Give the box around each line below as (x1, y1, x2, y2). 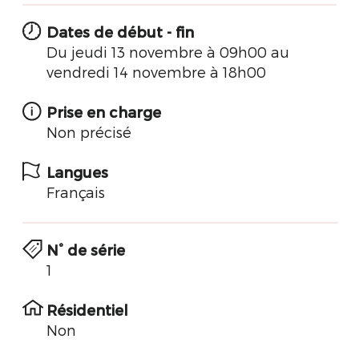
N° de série (46, 241, 125, 258)
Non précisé (46, 123, 131, 140)
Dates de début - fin (46, 23, 194, 40)
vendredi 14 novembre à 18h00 (46, 63, 266, 80)
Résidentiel (46, 301, 128, 318)
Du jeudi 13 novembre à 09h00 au (46, 43, 289, 60)
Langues (46, 163, 108, 180)
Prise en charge (46, 103, 161, 120)
